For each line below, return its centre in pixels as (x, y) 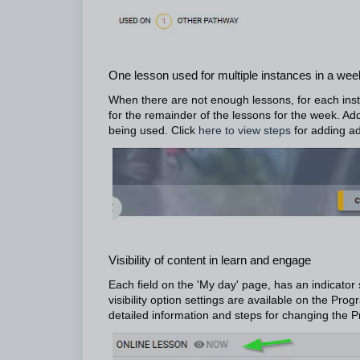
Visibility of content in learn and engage (210, 260)
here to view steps (245, 131)
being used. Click (152, 131)
